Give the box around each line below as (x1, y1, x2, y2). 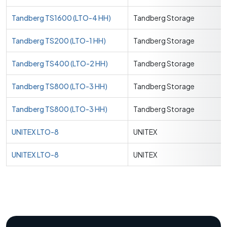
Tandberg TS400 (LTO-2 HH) (12, 59, 108, 68)
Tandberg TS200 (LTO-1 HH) (12, 36, 106, 45)
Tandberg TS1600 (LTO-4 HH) (12, 13, 111, 22)
